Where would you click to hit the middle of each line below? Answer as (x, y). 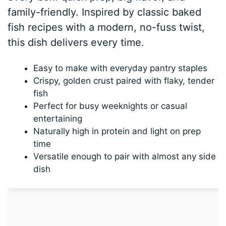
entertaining (58, 118)
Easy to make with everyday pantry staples (121, 68)
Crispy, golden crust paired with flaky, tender (124, 80)
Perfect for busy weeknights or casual (110, 106)
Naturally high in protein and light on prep (117, 131)
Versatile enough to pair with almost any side (125, 156)
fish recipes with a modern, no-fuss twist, (106, 27)
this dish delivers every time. (76, 42)
